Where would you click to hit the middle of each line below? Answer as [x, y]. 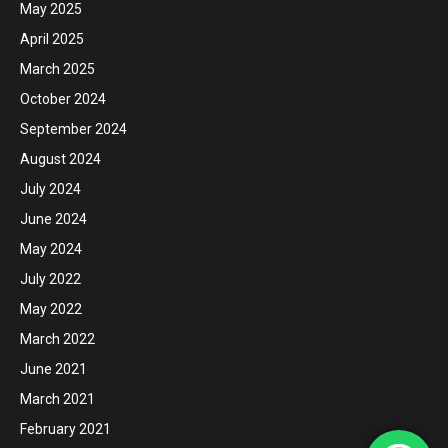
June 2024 [53, 219]
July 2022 [50, 279]
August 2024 [60, 159]
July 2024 [50, 189]
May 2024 [51, 249]
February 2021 [65, 429]
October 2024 [63, 99]
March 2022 [57, 339]
